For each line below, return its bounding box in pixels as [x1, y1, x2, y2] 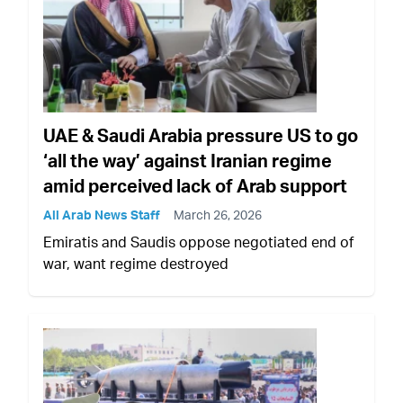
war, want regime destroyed [43, 255, 228, 273]
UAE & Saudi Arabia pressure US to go [43, 124, 358, 148]
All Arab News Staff [43, 207, 160, 223]
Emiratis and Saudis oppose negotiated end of [43, 233, 354, 252]
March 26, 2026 [174, 207, 262, 223]
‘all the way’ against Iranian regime [43, 149, 332, 173]
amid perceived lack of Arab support [43, 175, 347, 198]
